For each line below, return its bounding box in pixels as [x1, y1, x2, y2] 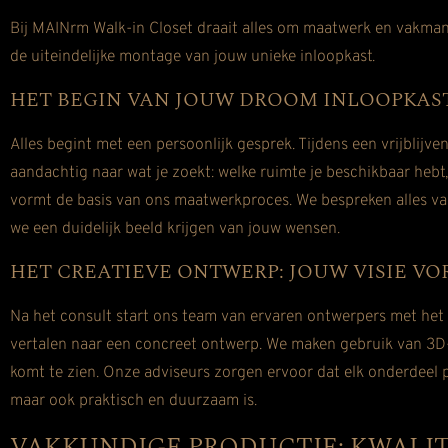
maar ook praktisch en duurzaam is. [10, 391, 257, 412]
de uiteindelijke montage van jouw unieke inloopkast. [10, 46, 375, 67]
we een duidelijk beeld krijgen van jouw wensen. [10, 218, 340, 239]
